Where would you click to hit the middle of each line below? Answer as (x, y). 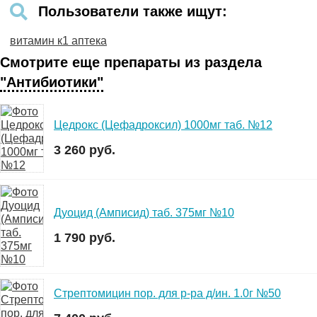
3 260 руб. (85, 150)
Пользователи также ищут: (133, 11)
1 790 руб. (85, 237)
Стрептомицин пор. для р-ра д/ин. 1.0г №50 (167, 293)
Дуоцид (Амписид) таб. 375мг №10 (144, 212)
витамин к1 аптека (58, 40)
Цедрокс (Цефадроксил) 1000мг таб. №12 (163, 125)
